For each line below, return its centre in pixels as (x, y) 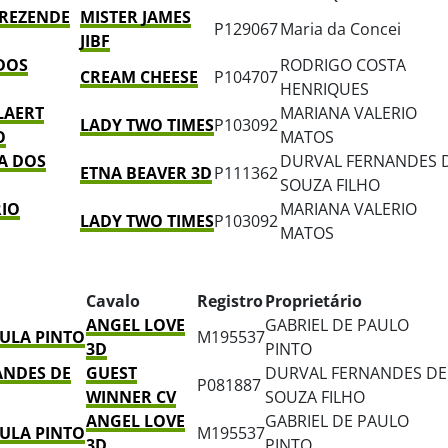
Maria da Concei (340, 29)
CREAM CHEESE (139, 77)
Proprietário (313, 301)
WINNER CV (131, 397)
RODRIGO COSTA (343, 65)
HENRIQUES (324, 89)
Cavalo (113, 301)
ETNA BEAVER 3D (146, 173)
